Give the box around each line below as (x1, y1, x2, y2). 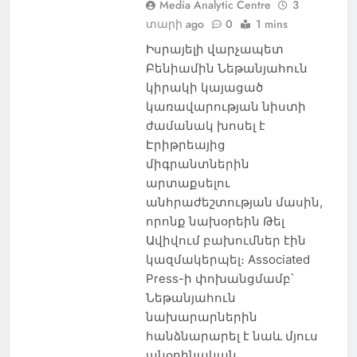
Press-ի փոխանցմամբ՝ (145, 270, 294, 286)
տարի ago (145, 15, 204, 32)
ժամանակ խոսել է (145, 117, 265, 133)
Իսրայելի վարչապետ (145, 41, 284, 57)
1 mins (255, 15, 288, 32)
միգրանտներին (145, 155, 249, 171)
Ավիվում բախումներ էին (145, 232, 306, 248)
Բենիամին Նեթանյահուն (145, 60, 308, 76)
